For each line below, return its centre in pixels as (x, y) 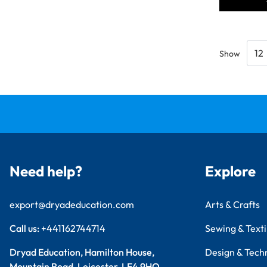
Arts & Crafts (232, 205)
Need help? (46, 171)
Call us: (25, 229)
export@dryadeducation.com (72, 205)
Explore (230, 171)
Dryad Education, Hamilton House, (82, 252)
